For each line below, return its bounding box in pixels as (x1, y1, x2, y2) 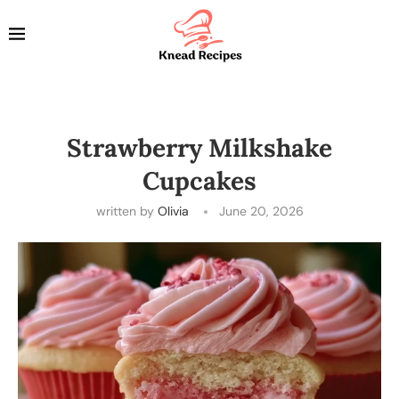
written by (95, 202, 158, 219)
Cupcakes (142, 164, 256, 197)
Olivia (157, 202, 189, 219)
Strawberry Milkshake (67, 131, 332, 164)
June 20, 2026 (218, 202, 304, 219)
